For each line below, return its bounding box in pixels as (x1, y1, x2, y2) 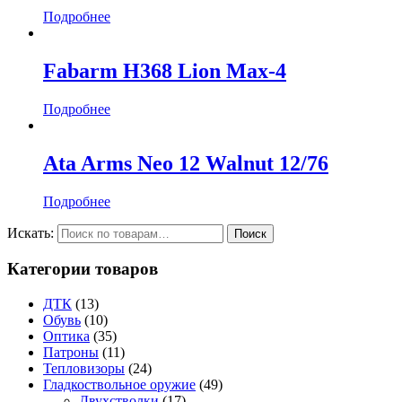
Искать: (7, 224, 54, 240)
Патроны (43, 345, 99, 361)
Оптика (43, 328, 90, 345)
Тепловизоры (43, 361, 125, 377)
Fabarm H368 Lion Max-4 (43, 59, 286, 83)
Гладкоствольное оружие (43, 377, 196, 393)
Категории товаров (7, 259, 158, 279)
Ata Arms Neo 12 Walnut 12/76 (43, 151, 328, 175)
